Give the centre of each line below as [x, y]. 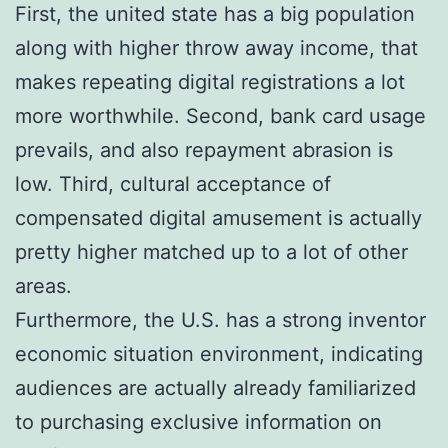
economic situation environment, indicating [219, 353]
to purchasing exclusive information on [198, 421]
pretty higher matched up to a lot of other [211, 251]
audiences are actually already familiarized [215, 387]
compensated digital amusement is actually [218, 217]
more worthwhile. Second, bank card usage [220, 115]
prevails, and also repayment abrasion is [204, 149]
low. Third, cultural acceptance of [173, 183]
